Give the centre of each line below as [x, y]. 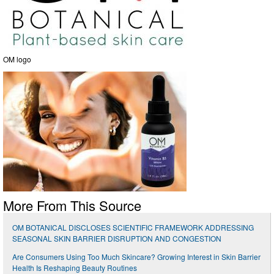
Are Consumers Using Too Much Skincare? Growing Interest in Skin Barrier [136, 256]
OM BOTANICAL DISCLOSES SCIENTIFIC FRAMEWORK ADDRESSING [133, 227]
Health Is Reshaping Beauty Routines [75, 267]
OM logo [17, 59]
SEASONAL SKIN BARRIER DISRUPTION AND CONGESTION [117, 238]
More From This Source [72, 205]
